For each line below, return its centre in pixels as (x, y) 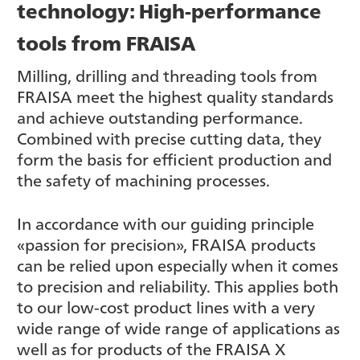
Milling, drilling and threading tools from (167, 74)
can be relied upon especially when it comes (178, 264)
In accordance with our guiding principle (166, 222)
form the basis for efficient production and (174, 158)
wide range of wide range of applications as (178, 327)
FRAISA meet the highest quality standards (175, 95)
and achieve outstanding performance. (160, 116)
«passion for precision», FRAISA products (166, 243)
